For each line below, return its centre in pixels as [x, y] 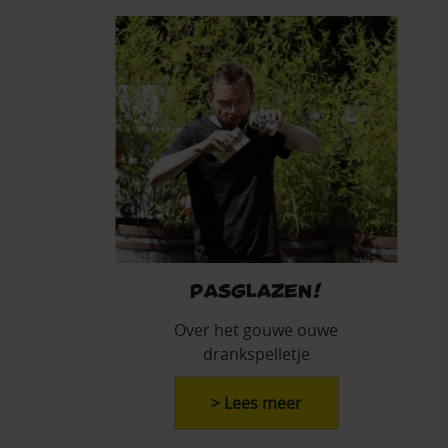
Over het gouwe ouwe [256, 330]
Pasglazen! [256, 290]
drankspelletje [256, 354]
